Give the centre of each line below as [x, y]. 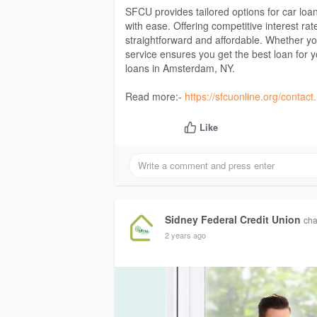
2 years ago [185, 235]
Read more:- [155, 97]
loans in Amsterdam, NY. [180, 68]
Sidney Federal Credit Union [233, 220]
